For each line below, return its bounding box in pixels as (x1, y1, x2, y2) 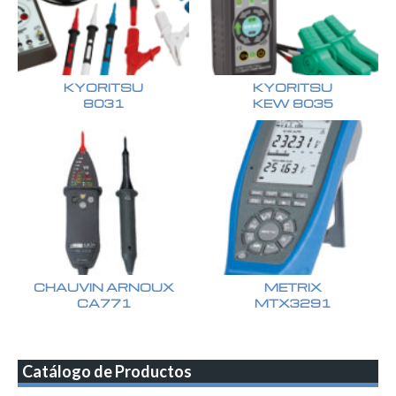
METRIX (263, 278, 322, 294)
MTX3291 (255, 294, 331, 310)
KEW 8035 (252, 95, 333, 110)
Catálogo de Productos (22, 361, 192, 381)
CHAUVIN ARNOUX (33, 278, 174, 294)
